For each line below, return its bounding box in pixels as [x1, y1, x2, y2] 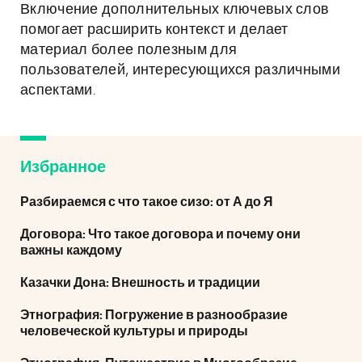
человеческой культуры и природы [20, 325, 248, 338]
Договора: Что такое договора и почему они [20, 228, 301, 241]
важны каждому [20, 244, 122, 257]
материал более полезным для [20, 43, 238, 57]
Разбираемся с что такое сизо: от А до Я [20, 196, 273, 208]
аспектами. [20, 83, 95, 98]
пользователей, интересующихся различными [20, 63, 340, 78]
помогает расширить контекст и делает [20, 23, 288, 37]
